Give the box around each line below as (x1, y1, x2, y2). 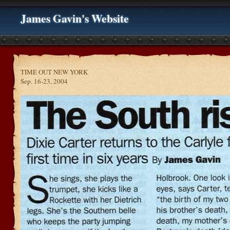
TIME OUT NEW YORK (21, 67, 88, 76)
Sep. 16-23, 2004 (21, 76, 68, 86)
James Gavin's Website (21, 10, 129, 26)
